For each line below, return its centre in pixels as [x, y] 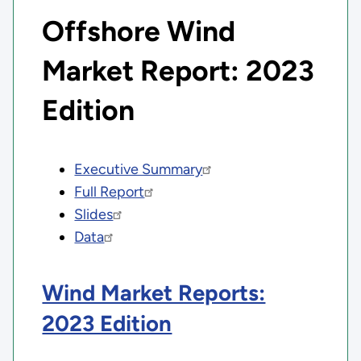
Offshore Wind [139, 31]
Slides [94, 215]
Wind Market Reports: [154, 293]
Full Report [110, 192]
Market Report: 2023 [178, 70]
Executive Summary [139, 170]
